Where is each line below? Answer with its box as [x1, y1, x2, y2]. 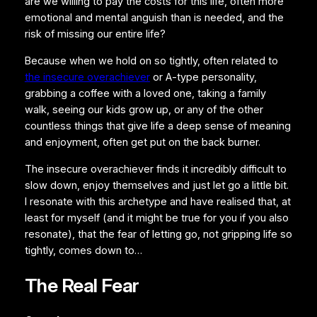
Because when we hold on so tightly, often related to [24, 54, 278, 67]
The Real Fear [24, 274, 139, 298]
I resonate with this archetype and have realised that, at [24, 195, 291, 208]
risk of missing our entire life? [24, 28, 166, 41]
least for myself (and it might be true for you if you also [24, 211, 289, 224]
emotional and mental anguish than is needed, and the [24, 11, 284, 25]
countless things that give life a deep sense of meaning [24, 120, 291, 132]
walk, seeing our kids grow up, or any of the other [24, 103, 263, 116]
